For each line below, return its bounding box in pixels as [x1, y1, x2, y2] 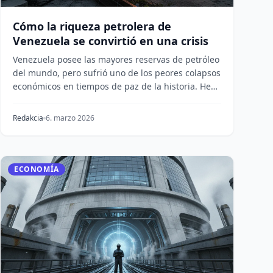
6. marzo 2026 [46, 113, 94, 123]
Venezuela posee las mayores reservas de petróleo [13, 54, 219, 65]
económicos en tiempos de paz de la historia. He [13, 80, 211, 92]
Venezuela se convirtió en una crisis [13, 34, 208, 48]
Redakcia [13, 113, 43, 123]
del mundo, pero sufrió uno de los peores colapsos [13, 67, 221, 79]
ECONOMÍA [14, 164, 59, 174]
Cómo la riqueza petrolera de [13, 19, 171, 34]
